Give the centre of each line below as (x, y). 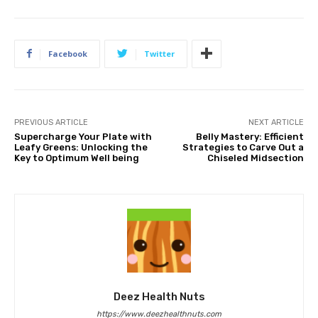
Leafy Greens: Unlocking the (81, 147)
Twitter (159, 53)
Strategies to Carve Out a (243, 147)
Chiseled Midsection (255, 158)
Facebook (68, 53)
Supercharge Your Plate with (83, 136)
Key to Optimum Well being (77, 158)
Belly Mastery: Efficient (250, 136)
